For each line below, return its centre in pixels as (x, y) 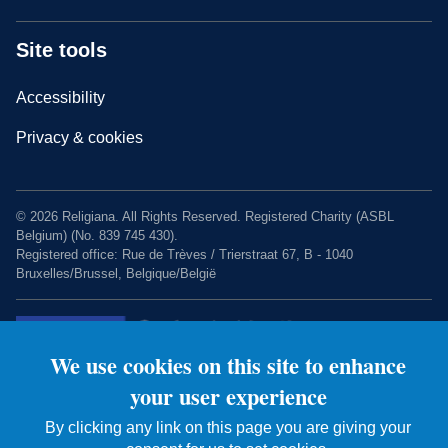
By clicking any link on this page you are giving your (228, 428)
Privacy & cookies (79, 138)
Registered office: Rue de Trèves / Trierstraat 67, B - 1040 (184, 255)
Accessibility (60, 98)
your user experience (228, 397)
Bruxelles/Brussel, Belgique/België (116, 274)
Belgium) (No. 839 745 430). (97, 236)
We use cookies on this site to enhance (228, 366)
